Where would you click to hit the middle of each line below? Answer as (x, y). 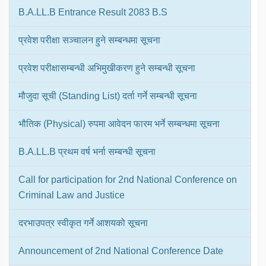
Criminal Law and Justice (72, 195)
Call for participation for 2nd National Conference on (128, 180)
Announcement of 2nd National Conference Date (121, 251)
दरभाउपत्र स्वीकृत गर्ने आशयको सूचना (83, 223)
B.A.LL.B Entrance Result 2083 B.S (93, 12)
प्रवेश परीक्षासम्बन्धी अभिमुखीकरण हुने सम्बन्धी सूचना (107, 68)
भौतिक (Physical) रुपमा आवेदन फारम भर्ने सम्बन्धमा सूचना (119, 124)
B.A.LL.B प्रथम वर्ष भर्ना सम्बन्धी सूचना (87, 152)
